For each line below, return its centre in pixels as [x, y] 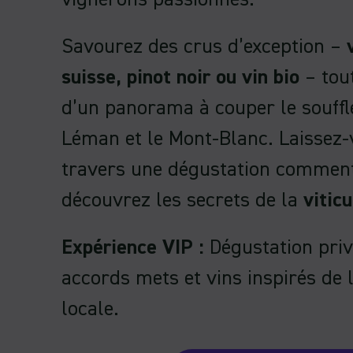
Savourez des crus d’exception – [204, 47]
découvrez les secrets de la [182, 201]
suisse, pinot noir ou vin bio [180, 78]
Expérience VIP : [133, 248]
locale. [90, 309]
